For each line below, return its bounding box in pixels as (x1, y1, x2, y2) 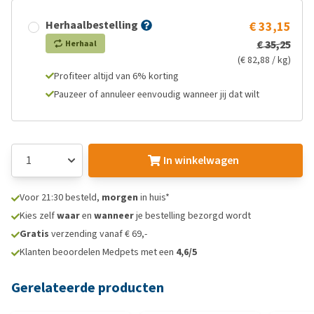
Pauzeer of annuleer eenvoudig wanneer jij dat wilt (54, 88, 259, 101)
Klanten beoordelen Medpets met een (20, 245, 176, 259)
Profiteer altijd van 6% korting (54, 69, 179, 83)
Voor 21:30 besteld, (20, 191, 102, 204)
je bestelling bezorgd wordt (134, 209, 251, 222)
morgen (102, 191, 138, 204)
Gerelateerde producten (11, 278, 164, 297)
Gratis (20, 227, 49, 240)
